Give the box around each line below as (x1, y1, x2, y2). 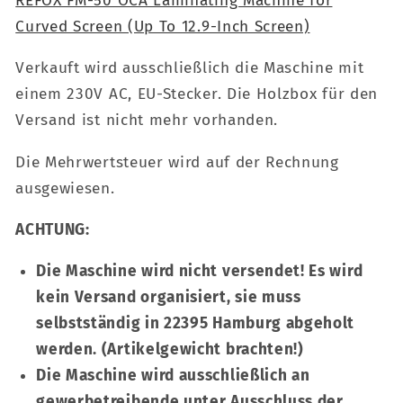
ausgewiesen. (15, 178, 121, 198)
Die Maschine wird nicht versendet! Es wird (36, 262, 363, 282)
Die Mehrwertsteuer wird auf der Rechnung (15, 152, 339, 172)
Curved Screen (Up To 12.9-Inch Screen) (15, 17, 310, 37)
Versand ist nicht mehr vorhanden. (15, 111, 283, 130)
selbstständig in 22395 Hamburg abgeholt (36, 314, 355, 334)
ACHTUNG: (15, 219, 94, 239)
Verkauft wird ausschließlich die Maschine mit (15, 58, 364, 78)
